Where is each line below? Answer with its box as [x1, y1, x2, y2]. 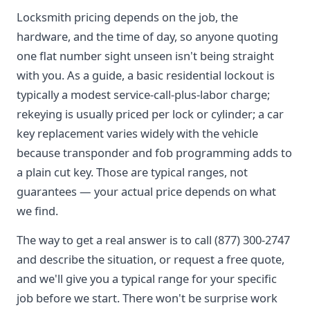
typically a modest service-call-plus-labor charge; [17, 86, 270, 102]
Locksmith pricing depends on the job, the [17, 9, 238, 25]
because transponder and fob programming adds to [17, 145, 292, 161]
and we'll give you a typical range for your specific [17, 271, 277, 286]
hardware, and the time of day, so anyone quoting [17, 28, 278, 44]
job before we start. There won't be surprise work [17, 290, 277, 306]
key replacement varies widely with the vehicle [17, 125, 258, 141]
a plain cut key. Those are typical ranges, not [17, 164, 248, 180]
